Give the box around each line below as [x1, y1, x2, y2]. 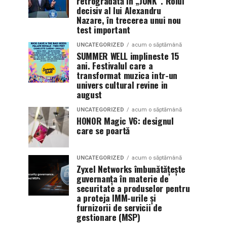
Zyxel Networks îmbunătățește [77, 162, 186, 175]
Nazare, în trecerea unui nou [77, 13, 181, 26]
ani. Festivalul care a [77, 58, 153, 72]
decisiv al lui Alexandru [77, 3, 161, 17]
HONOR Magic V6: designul [77, 113, 174, 127]
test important [77, 22, 131, 36]
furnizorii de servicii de [77, 200, 162, 214]
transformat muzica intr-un [77, 68, 177, 82]
